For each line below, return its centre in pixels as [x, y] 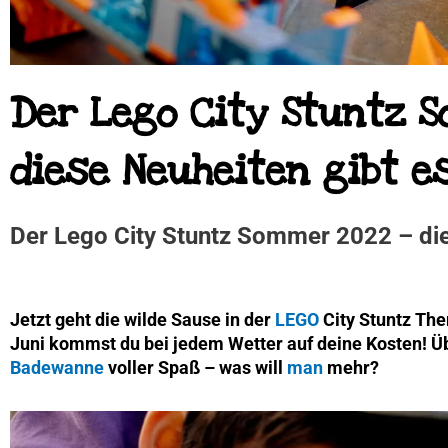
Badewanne [57, 367]
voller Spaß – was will [195, 367]
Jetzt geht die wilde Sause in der [142, 319]
